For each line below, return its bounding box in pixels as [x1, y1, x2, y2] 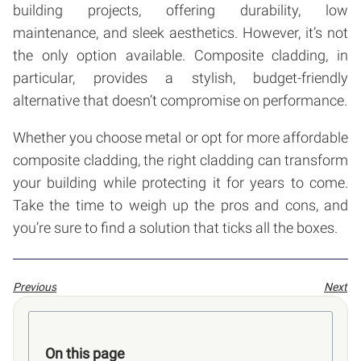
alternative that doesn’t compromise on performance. [13, 91, 347, 109]
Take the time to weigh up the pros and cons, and [13, 196, 348, 214]
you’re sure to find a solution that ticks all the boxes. [13, 218, 338, 236]
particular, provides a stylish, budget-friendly [13, 68, 348, 86]
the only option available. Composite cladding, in [13, 46, 348, 64]
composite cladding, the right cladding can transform [13, 151, 348, 168]
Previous [13, 280, 56, 293]
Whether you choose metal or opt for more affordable [13, 128, 348, 146]
